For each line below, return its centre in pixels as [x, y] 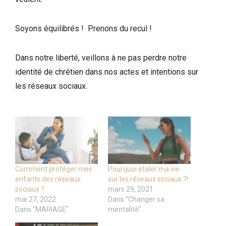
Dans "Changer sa [136, 199]
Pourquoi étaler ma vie [144, 169]
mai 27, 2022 [36, 199]
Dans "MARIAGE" [42, 209]
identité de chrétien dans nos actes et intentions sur [107, 72]
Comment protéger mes [54, 169]
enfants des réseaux [48, 179]
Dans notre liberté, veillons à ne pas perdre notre [101, 58]
